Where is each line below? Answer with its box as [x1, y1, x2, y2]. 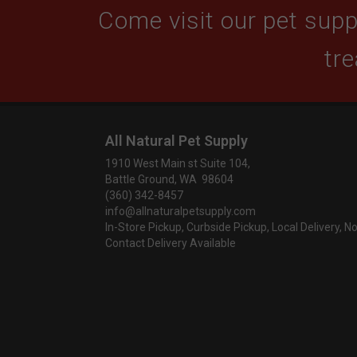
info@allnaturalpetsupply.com [105, 205, 256, 218]
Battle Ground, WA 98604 [105, 173, 233, 186]
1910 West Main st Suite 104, [105, 157, 250, 170]
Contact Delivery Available [105, 237, 236, 249]
